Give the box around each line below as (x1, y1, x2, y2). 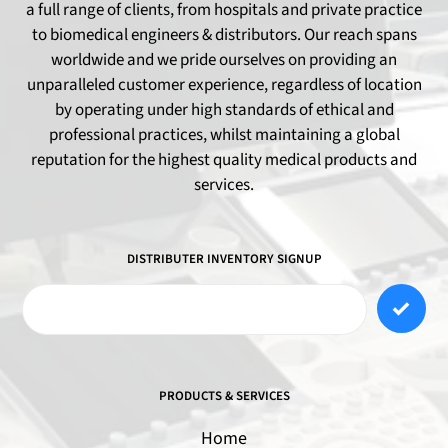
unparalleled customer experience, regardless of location (26, 73, 422, 97)
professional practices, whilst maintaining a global (48, 123, 400, 147)
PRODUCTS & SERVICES (158, 386, 290, 405)
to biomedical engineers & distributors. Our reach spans (31, 23, 417, 47)
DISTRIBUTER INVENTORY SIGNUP (126, 250, 322, 268)
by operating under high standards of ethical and (54, 98, 394, 122)
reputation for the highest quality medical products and (31, 148, 417, 172)
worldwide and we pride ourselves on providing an (51, 48, 397, 72)
